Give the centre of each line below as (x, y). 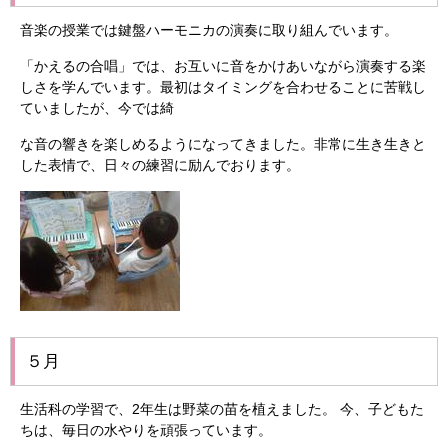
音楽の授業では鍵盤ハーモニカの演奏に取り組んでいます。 (209, 30)
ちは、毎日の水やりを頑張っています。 (146, 430)
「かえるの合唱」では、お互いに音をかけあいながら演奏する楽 (223, 66)
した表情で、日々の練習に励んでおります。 (160, 165)
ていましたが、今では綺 (97, 108)
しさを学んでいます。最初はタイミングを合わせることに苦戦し (223, 87)
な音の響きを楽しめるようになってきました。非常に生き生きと (223, 144)
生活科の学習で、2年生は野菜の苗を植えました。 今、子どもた (222, 409)
